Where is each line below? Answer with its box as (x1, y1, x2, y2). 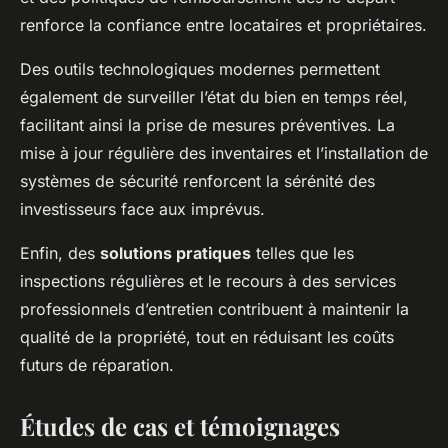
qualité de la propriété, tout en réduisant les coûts (20, 327, 394, 347)
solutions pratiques (100, 243, 251, 263)
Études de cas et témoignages (20, 410, 340, 442)
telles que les (251, 243, 354, 263)
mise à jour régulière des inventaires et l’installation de (20, 143, 428, 163)
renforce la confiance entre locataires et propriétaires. (20, 15, 427, 35)
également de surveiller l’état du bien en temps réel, (20, 87, 408, 107)
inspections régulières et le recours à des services (20, 271, 396, 291)
